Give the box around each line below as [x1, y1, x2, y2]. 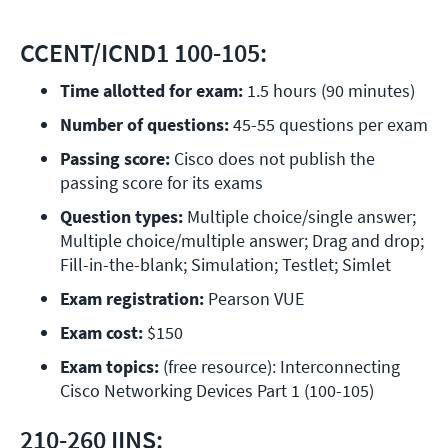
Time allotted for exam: [60, 79, 243, 103]
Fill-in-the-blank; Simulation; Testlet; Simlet [60, 253, 391, 277]
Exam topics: [60, 355, 163, 379]
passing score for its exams [60, 171, 263, 195]
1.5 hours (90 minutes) [243, 79, 415, 103]
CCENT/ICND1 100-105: [20, 36, 267, 70]
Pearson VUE [208, 287, 304, 311]
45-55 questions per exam [233, 113, 428, 137]
